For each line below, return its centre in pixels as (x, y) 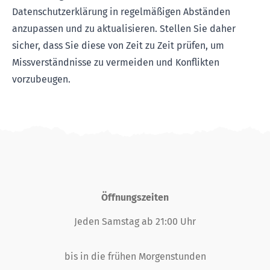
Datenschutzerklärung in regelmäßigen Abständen (121, 12)
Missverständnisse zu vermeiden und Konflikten (116, 62)
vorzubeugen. (41, 79)
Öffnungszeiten (135, 197)
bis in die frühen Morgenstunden (135, 256)
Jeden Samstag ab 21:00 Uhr (135, 221)
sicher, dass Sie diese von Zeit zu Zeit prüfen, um (118, 46)
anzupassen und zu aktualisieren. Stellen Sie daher (124, 29)
